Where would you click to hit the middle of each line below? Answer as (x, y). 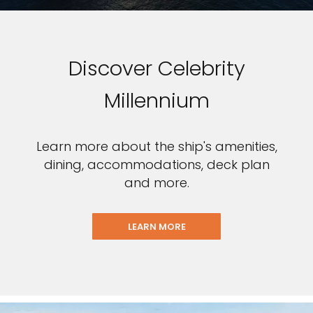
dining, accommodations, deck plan (156, 165)
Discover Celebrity (156, 69)
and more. (156, 183)
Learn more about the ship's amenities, (156, 147)
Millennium (156, 101)
